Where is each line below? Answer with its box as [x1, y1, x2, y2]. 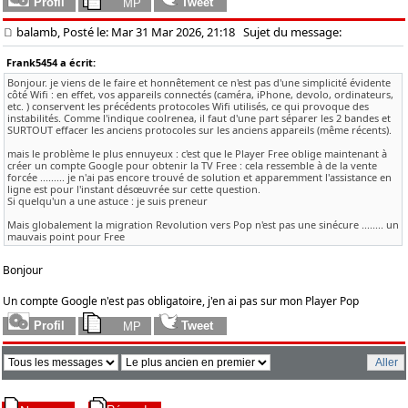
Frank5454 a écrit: [6, 55, 96, 69]
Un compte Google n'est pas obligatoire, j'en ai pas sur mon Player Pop [3, 292, 359, 309]
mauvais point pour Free [7, 229, 125, 243]
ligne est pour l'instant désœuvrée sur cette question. [7, 181, 260, 196]
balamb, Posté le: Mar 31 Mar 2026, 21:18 [16, 23, 235, 40]
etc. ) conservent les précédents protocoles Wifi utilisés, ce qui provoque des [7, 98, 369, 113]
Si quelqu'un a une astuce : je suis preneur [7, 193, 208, 208]
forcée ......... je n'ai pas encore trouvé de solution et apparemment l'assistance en [7, 169, 392, 184]
